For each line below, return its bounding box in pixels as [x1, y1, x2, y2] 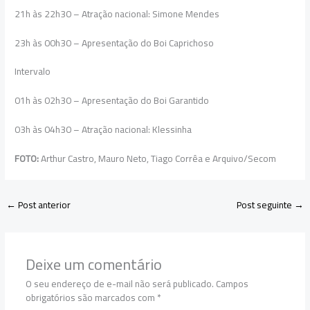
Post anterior [16, 196, 71, 215]
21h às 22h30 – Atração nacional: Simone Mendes [15, 4, 220, 23]
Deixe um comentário [25, 249, 162, 278]
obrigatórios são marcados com [25, 288, 157, 307]
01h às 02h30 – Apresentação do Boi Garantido [15, 91, 210, 110]
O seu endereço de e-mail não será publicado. [25, 274, 214, 293]
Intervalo [15, 62, 51, 81]
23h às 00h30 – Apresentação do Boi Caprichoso [15, 33, 215, 52]
